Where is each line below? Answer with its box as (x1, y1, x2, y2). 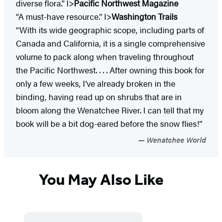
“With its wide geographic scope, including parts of (16, 24, 204, 36)
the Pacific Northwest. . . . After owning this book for (16, 64, 205, 76)
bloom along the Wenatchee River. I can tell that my (16, 104, 204, 116)
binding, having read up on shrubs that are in (16, 91, 182, 103)
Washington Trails (111, 10, 179, 23)
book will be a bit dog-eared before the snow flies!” (16, 117, 202, 130)
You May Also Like (39, 170, 164, 189)
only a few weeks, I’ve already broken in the (16, 77, 175, 90)
